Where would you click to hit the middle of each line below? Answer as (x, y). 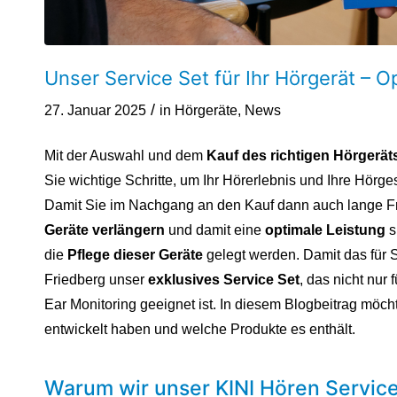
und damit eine (215, 230)
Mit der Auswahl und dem (125, 155)
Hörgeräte (206, 111)
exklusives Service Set (224, 279)
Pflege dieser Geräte (135, 254)
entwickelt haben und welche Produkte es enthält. (200, 329)
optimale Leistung (325, 230)
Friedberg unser (96, 279)
